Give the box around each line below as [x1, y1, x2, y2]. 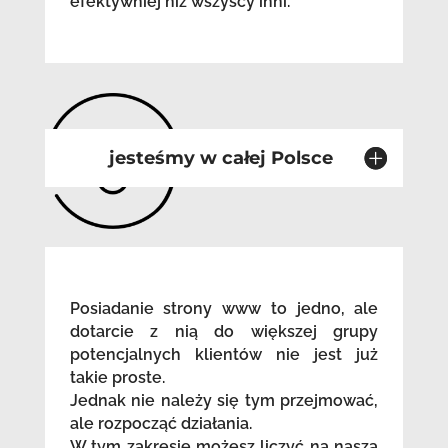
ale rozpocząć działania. [69, 414, 252, 434]
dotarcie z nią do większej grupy [69, 322, 379, 342]
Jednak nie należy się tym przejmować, [69, 391, 379, 411]
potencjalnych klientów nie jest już [69, 345, 379, 365]
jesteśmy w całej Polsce [109, 147, 334, 170]
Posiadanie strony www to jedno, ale [69, 299, 379, 319]
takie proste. [69, 368, 165, 388]
